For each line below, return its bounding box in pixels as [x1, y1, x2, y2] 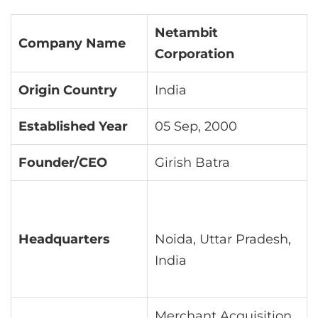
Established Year [18, 119, 128, 135]
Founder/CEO [18, 155, 107, 171]
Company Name [18, 35, 126, 52]
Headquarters [18, 231, 110, 248]
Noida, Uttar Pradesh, [155, 231, 291, 248]
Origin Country [18, 82, 117, 99]
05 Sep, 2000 [155, 119, 237, 135]
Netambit [155, 25, 218, 41]
